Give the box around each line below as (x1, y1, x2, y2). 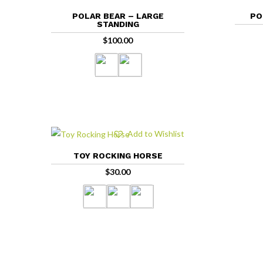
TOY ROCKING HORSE (73, 151, 163, 160)
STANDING (96, 19, 139, 29)
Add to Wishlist (127, 129, 184, 139)
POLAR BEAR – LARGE (72, 11, 164, 21)
